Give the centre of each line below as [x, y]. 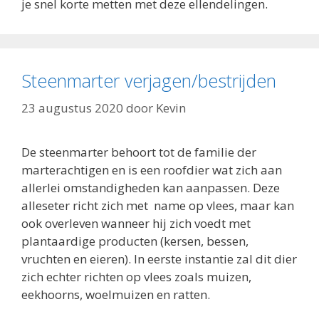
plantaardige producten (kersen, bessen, [135, 241]
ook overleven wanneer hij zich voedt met [136, 223]
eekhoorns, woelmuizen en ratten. [116, 294]
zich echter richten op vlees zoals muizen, [136, 276]
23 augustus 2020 [72, 108]
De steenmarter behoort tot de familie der [139, 152]
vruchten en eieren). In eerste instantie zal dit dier [159, 258]
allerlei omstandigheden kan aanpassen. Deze [151, 187]
